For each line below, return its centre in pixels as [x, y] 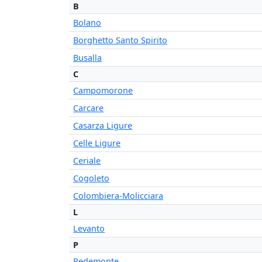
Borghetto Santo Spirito [120, 40]
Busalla [88, 58]
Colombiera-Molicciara [118, 196]
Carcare [89, 108]
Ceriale [87, 161]
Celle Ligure [97, 143]
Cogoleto [92, 178]
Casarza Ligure [103, 126]
